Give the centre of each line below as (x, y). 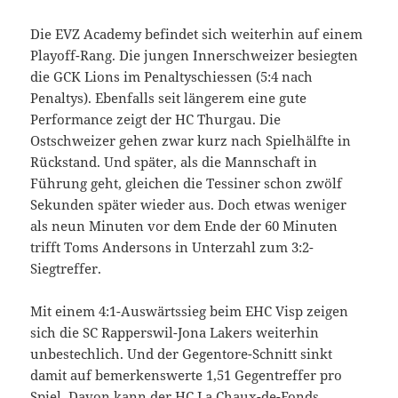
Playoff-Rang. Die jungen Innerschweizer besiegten (195, 55)
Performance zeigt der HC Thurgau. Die (156, 119)
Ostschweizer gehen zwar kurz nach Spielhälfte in (191, 140)
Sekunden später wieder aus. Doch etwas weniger (189, 204)
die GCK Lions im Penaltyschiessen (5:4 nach (172, 76)
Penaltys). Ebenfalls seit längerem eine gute (169, 97)
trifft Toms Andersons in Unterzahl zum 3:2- (172, 247)
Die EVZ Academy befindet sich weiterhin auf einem (197, 33)
